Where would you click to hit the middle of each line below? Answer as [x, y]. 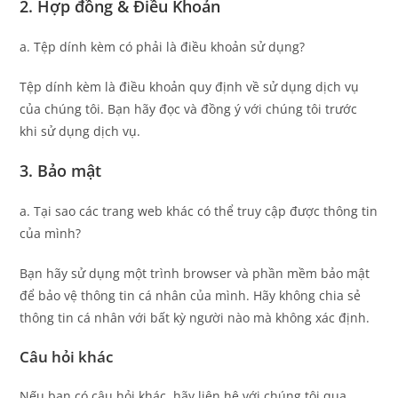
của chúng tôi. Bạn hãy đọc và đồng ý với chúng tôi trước [189, 108]
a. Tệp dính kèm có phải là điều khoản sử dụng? [163, 46]
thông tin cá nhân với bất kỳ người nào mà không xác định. [195, 317]
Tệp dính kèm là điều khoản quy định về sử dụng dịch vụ [190, 86]
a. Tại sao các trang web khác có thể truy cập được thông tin [199, 211]
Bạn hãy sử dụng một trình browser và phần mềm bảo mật [195, 273]
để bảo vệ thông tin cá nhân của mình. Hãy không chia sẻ [191, 295]
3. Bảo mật [61, 170]
